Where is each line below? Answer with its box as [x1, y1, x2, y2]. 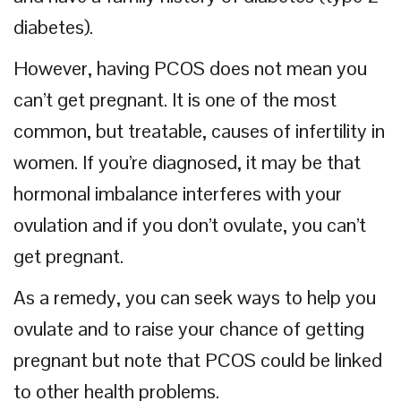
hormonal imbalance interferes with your [13, 181, 342, 206]
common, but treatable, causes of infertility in [13, 118, 385, 143]
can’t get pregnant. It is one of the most [13, 87, 337, 112]
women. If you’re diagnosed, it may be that [13, 149, 361, 175]
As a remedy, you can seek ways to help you [13, 285, 376, 310]
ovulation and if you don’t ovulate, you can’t [13, 212, 366, 237]
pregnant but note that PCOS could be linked [13, 347, 382, 372]
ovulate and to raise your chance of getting [13, 316, 364, 341]
